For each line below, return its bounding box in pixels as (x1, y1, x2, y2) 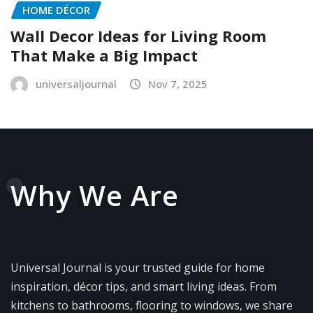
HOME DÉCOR (22, 3, 90, 17)
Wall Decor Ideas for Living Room (10, 24, 266, 46)
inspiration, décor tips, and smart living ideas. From (10, 278, 277, 294)
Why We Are (10, 175, 179, 214)
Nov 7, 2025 (148, 76, 208, 91)
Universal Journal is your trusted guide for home (10, 259, 265, 275)
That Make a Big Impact (10, 44, 198, 66)
